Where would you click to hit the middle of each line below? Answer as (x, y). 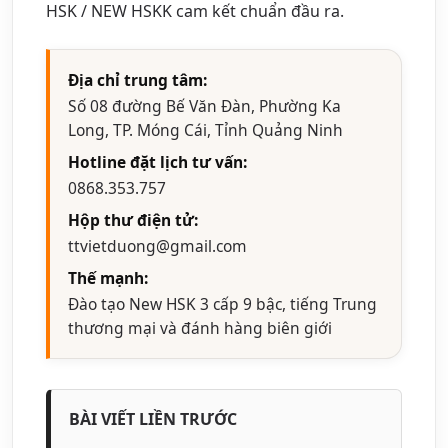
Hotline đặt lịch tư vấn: (157, 161)
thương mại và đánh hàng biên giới (200, 327)
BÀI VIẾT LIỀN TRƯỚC (153, 418)
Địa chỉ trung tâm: (137, 79)
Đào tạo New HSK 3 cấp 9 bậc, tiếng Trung (222, 303)
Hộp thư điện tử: (133, 219)
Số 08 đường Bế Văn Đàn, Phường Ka (204, 105)
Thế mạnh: (108, 277)
